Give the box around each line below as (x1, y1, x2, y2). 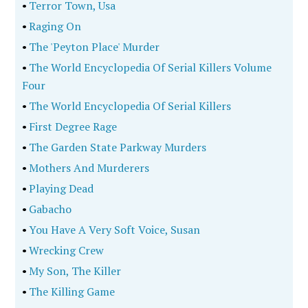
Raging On (27, 19, 82, 34)
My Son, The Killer (27, 263, 122, 278)
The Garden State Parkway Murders (27, 140, 207, 155)
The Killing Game (27, 284, 115, 299)
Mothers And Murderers (27, 160, 150, 175)
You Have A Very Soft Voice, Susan (27, 222, 201, 237)
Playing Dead (27, 181, 94, 196)
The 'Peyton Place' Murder (27, 39, 160, 54)
